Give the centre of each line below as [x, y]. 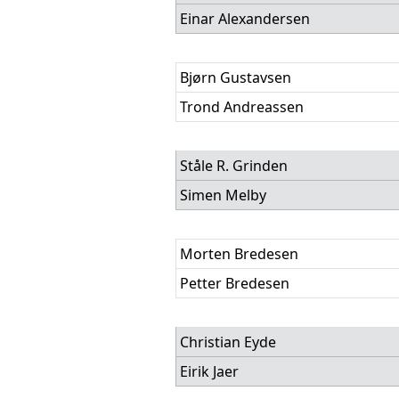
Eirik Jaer [209, 371]
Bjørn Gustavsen [236, 77]
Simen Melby [223, 195]
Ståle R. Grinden [234, 166]
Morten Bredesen [239, 254]
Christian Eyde [228, 342]
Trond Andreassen [242, 107]
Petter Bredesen [235, 283]
